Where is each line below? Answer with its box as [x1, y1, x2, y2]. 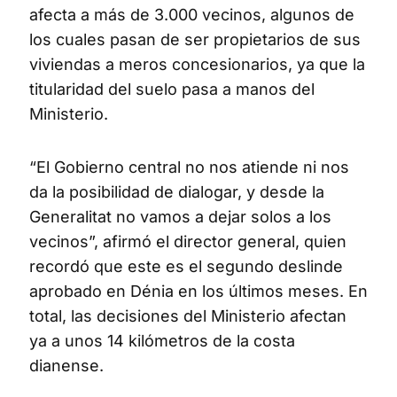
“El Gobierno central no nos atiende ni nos [29, 157, 349, 176]
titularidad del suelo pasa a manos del [29, 79, 315, 98]
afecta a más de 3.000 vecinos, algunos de [29, 4, 354, 24]
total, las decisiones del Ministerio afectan [29, 306, 346, 325]
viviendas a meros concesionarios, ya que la [29, 54, 365, 74]
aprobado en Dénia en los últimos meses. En [29, 281, 368, 300]
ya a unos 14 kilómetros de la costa [29, 331, 295, 350]
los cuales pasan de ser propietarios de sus [29, 29, 361, 49]
